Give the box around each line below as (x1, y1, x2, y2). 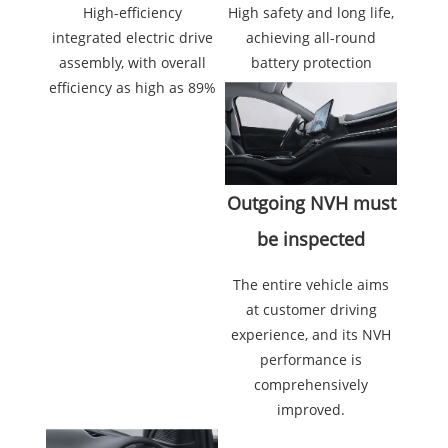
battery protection (250, 52, 372, 72)
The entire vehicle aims (233, 274, 390, 294)
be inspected (257, 226, 366, 251)
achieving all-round (246, 27, 377, 47)
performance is (260, 349, 363, 369)
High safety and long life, (228, 2, 395, 22)
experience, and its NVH (231, 324, 392, 344)
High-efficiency (82, 2, 182, 22)
